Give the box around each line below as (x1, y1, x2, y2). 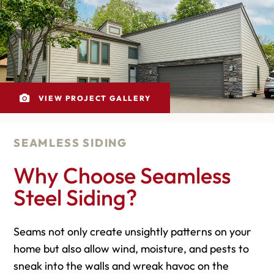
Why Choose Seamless (13, 161, 231, 190)
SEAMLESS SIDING (13, 136, 127, 150)
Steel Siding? (13, 183, 137, 212)
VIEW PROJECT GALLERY (38, 93, 151, 103)
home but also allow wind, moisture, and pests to (13, 242, 249, 256)
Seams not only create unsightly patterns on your (13, 224, 251, 239)
